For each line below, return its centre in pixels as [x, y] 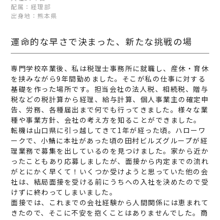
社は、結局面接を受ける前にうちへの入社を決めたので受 [110, 181]
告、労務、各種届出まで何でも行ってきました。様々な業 [110, 109]
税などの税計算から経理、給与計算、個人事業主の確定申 [110, 99]
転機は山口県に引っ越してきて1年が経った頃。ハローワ [109, 130]
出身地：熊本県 [34, 15]
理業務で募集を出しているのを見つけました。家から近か [110, 151]
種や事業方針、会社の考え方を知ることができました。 [106, 120]
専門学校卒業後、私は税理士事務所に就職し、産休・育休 [110, 68]
